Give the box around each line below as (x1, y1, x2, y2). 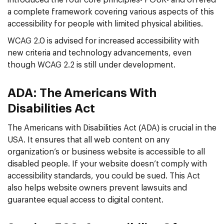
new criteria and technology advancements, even (7, 48, 191, 57)
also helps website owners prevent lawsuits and (7, 183, 187, 192)
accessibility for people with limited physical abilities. (7, 19, 203, 28)
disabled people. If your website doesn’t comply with (7, 159, 207, 168)
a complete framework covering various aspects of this (7, 7, 214, 16)
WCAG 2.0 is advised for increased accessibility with (7, 36, 199, 45)
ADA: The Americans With (7, 87, 156, 99)
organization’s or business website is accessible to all (7, 147, 205, 156)
